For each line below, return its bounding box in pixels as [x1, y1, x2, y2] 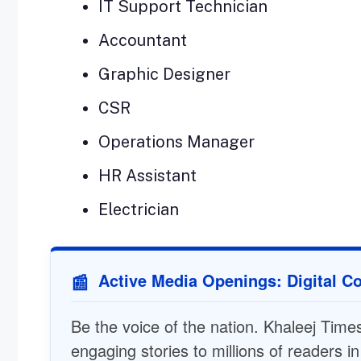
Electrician [98, 199, 179, 219]
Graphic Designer [98, 64, 230, 84]
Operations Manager [98, 131, 255, 151]
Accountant [98, 30, 187, 50]
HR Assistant [98, 165, 197, 185]
